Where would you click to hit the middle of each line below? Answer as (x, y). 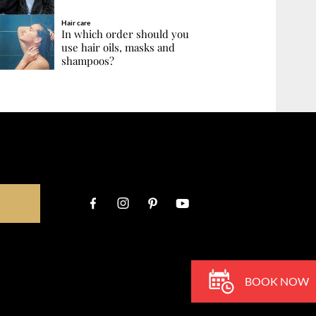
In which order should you (125, 34)
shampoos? (87, 60)
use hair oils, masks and (118, 47)
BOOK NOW (277, 281)
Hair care (75, 22)
